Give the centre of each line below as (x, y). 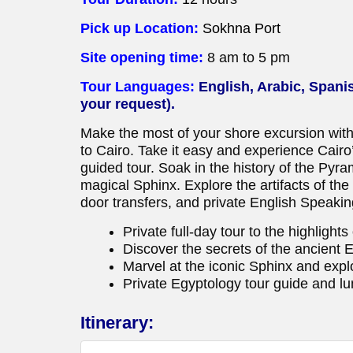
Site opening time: (144, 58)
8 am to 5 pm (249, 58)
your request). (128, 104)
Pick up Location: (141, 29)
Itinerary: (117, 323)
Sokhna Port (242, 29)
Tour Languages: (139, 87)
